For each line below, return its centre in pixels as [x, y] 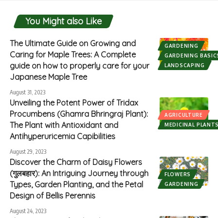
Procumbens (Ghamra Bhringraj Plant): [79, 114]
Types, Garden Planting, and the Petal [76, 184]
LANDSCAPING [185, 65]
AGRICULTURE [184, 115]
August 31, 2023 [27, 92]
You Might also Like [64, 21]
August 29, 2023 [28, 151]
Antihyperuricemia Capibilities [63, 136]
